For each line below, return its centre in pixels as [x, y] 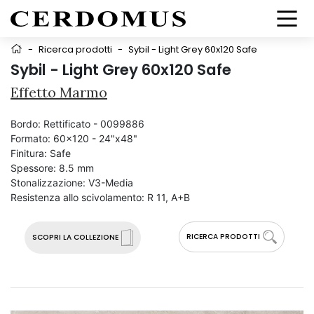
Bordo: [26, 124]
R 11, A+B [169, 197]
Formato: [30, 138]
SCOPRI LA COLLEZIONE [75, 237]
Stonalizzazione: [48, 183]
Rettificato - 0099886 [94, 124]
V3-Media [111, 183]
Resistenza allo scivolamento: [77, 197]
